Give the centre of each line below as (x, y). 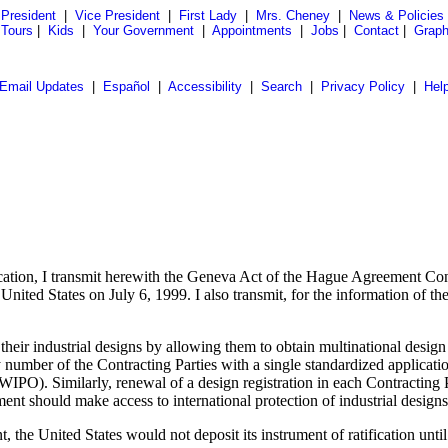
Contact (376, 30)
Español (126, 86)
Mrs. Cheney (292, 15)
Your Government (143, 30)
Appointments (252, 30)
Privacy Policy (362, 86)
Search (281, 86)
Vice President (117, 15)
